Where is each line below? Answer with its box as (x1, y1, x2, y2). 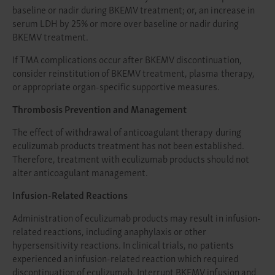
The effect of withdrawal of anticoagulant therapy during (12, 123, 241, 139)
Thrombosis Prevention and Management (12, 101, 187, 117)
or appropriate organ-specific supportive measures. (12, 78, 220, 94)
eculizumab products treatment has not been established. (12, 137, 244, 153)
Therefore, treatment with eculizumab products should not (12, 150, 249, 166)
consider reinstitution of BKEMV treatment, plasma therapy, (12, 64, 255, 80)
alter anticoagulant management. (12, 164, 149, 180)
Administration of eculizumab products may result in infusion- (12, 209, 261, 225)
